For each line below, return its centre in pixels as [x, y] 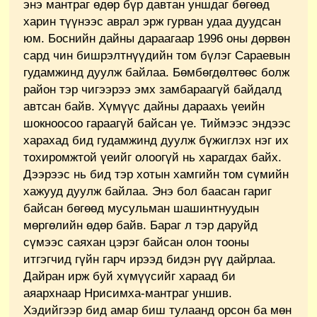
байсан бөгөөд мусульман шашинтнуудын [141, 208]
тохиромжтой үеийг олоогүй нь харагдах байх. [152, 157]
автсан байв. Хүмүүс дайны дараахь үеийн [144, 106]
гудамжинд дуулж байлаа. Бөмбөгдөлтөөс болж [156, 72]
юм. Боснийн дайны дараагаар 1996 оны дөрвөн [157, 38]
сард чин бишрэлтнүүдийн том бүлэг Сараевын [157, 55]
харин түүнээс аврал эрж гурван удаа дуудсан [152, 21]
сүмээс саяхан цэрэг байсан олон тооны [136, 242]
